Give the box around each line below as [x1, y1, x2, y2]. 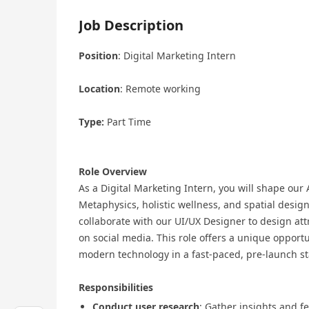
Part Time [104, 115, 151, 129]
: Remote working [120, 82, 201, 96]
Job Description [79, 16, 183, 35]
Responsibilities [79, 281, 153, 295]
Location [79, 82, 120, 96]
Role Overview [79, 165, 147, 179]
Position [79, 49, 118, 63]
